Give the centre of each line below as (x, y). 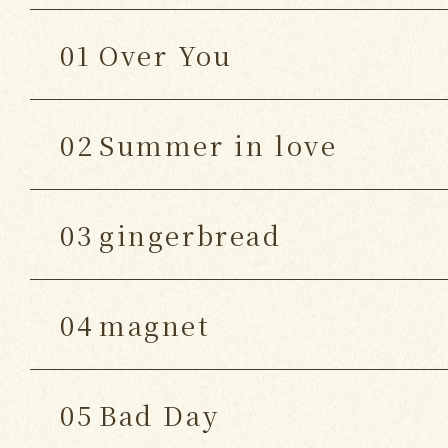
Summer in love (218, 144)
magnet (155, 324)
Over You (166, 54)
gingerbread (190, 234)
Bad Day (159, 414)
